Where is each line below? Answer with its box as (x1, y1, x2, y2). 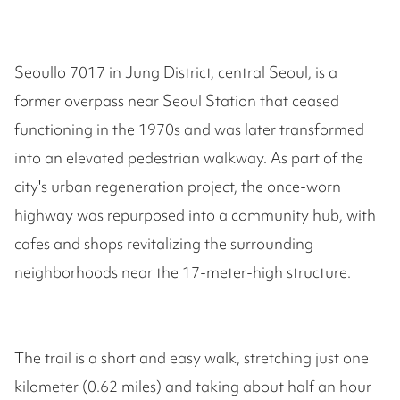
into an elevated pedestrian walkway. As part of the (14, 147, 363, 169)
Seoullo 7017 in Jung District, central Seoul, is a (14, 62, 337, 83)
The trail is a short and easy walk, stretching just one (14, 347, 369, 369)
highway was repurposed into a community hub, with (14, 204, 376, 226)
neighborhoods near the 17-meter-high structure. (14, 262, 351, 283)
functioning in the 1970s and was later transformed (14, 119, 364, 140)
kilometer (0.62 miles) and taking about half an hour (14, 376, 371, 397)
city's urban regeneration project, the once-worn (14, 176, 341, 197)
